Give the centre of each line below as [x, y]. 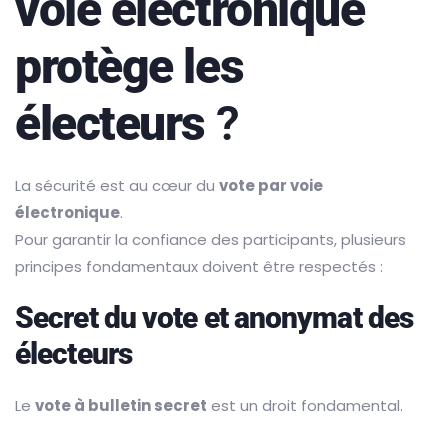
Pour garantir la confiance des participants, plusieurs [210, 240]
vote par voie [271, 186]
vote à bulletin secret [121, 406]
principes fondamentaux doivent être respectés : [199, 267]
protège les [129, 67]
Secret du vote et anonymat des [214, 318]
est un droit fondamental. [305, 406]
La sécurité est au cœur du [117, 186]
